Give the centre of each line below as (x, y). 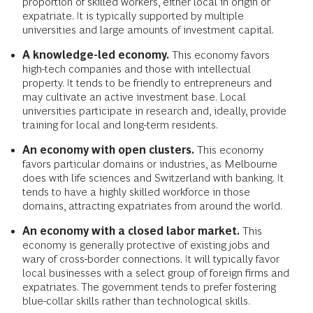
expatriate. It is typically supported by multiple (133, 16)
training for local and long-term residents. (120, 125)
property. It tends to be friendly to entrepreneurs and (147, 83)
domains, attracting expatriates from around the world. (152, 206)
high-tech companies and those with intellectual (137, 69)
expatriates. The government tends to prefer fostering (149, 287)
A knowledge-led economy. (96, 55)
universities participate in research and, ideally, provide (154, 111)
